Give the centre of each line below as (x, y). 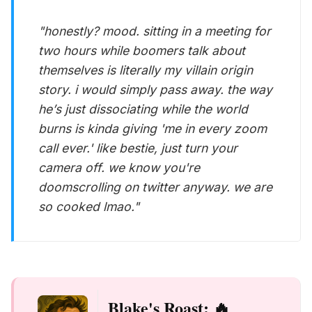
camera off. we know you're (119, 167)
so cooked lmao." (89, 206)
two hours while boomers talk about (142, 50)
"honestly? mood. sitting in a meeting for (155, 31)
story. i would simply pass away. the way (156, 89)
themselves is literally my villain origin (146, 70)
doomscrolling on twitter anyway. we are (156, 187)
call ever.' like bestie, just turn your (138, 148)
